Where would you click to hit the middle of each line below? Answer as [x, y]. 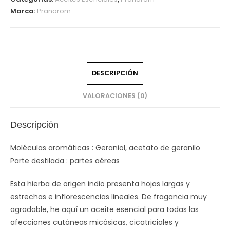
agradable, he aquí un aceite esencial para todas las [104, 209]
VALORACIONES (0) [115, 96]
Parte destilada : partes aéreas [65, 161]
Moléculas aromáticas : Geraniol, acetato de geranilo [105, 148]
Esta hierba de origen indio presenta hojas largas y [100, 184]
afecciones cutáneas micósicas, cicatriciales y [94, 222]
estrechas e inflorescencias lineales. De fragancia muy [109, 197]
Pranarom [54, 11]
